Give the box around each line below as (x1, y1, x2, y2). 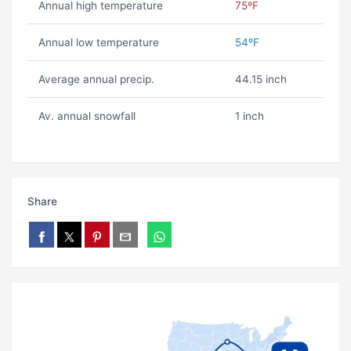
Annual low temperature (38, 36, 159, 49)
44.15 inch (234, 73, 287, 86)
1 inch (234, 110, 264, 123)
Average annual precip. (38, 73, 154, 86)
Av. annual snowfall (38, 110, 136, 123)
